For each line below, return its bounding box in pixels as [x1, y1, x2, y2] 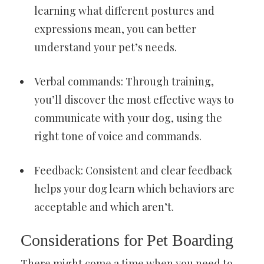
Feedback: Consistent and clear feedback [34, 163, 232, 178]
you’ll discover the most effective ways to [34, 93, 234, 107]
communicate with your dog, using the [34, 111, 222, 126]
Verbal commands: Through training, [34, 74, 214, 89]
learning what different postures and [34, 4, 214, 18]
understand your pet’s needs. [34, 40, 177, 55]
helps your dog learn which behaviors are [34, 181, 235, 196]
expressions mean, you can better [34, 22, 196, 37]
